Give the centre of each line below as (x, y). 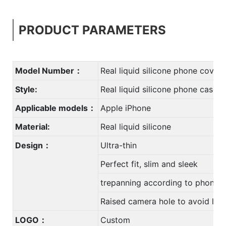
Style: (26, 89)
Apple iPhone (127, 108)
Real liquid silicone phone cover (161, 70)
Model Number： (49, 70)
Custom (115, 220)
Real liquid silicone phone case (159, 89)
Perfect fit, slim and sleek (149, 164)
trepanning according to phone (160, 182)
